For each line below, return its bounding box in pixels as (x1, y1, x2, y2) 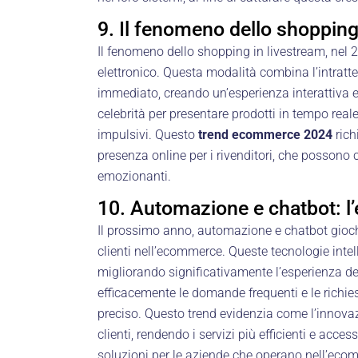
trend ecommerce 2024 (198, 126, 332, 142)
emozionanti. (97, 168, 171, 184)
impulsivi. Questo (97, 126, 198, 142)
